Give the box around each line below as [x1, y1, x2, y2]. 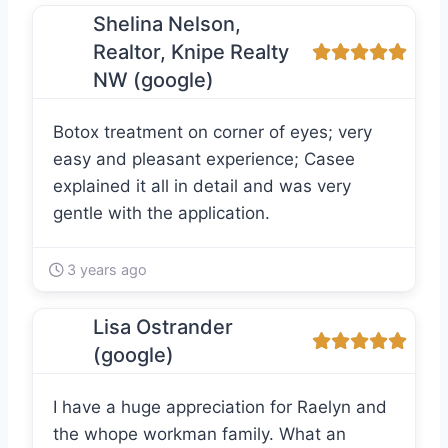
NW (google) [93, 68, 214, 93]
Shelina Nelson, [93, 12, 241, 37]
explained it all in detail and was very [53, 176, 351, 197]
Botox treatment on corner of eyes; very [53, 122, 372, 143]
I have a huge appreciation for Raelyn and [53, 397, 387, 418]
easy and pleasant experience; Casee [53, 149, 355, 170]
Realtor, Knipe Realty [93, 40, 289, 65]
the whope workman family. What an [53, 424, 346, 445]
